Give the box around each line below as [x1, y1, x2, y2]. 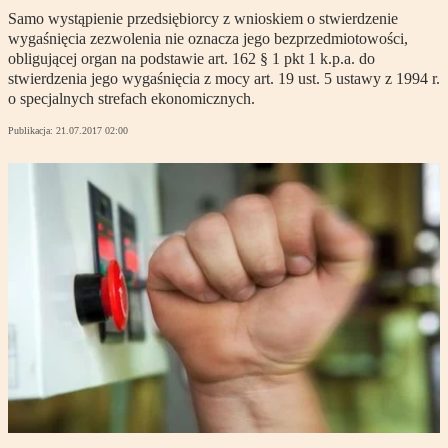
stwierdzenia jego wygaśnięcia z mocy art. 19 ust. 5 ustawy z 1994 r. [8, 70, 440, 88]
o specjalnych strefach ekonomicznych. [8, 90, 255, 108]
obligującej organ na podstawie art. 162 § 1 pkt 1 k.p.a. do [8, 50, 375, 68]
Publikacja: [8, 125, 56, 137]
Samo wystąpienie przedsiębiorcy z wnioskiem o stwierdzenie [8, 10, 398, 28]
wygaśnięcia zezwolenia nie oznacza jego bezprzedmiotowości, [8, 30, 408, 48]
